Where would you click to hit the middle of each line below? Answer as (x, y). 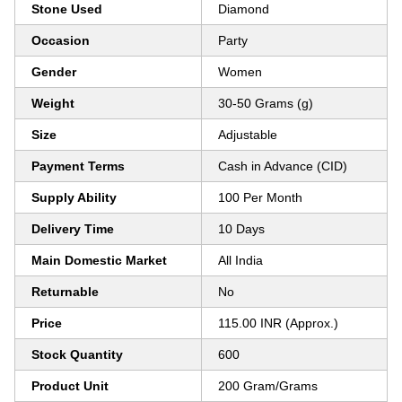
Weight (53, 103)
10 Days (241, 229)
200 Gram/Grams (268, 386)
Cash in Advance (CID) (283, 166)
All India (240, 260)
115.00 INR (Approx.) (278, 323)
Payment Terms (78, 166)
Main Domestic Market (99, 260)
